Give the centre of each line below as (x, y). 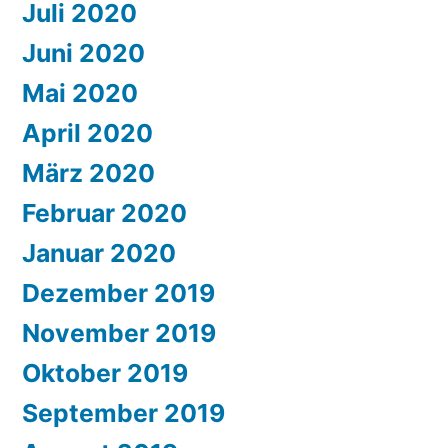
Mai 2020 (80, 93)
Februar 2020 (104, 213)
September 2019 (123, 413)
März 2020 (88, 173)
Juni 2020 (83, 53)
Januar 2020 (99, 253)
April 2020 (87, 133)
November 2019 (119, 333)
